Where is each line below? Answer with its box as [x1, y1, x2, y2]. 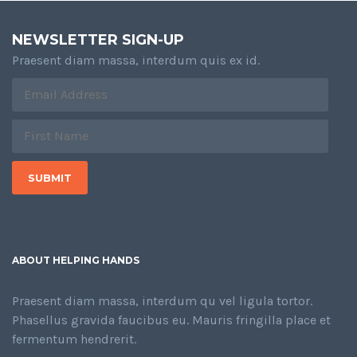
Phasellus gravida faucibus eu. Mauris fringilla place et [12, 312, 331, 328]
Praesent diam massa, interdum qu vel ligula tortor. [12, 293, 312, 309]
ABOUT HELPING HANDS [12, 254, 139, 267]
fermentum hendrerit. [12, 331, 136, 347]
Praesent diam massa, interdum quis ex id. [12, 53, 260, 69]
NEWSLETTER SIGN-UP [12, 31, 184, 49]
